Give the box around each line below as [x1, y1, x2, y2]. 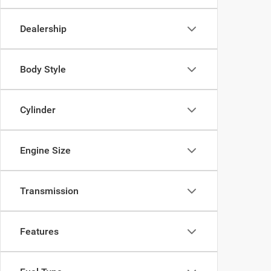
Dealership [20, 23, 67, 34]
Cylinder [20, 104, 56, 116]
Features [20, 226, 59, 237]
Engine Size [20, 145, 71, 156]
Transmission [20, 185, 79, 197]
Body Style [20, 64, 66, 75]
